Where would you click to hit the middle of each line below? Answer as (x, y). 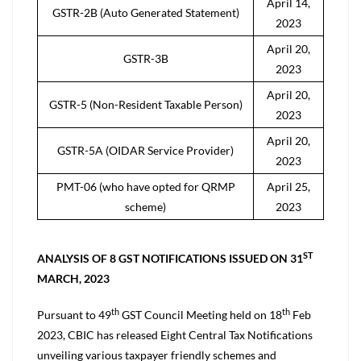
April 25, (288, 187)
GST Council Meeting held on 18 (201, 315)
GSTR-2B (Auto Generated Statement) (145, 12)
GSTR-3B (145, 58)
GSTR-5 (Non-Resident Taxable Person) (145, 104)
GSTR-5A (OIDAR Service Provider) (145, 150)
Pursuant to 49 (74, 315)
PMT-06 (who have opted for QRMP (145, 187)
